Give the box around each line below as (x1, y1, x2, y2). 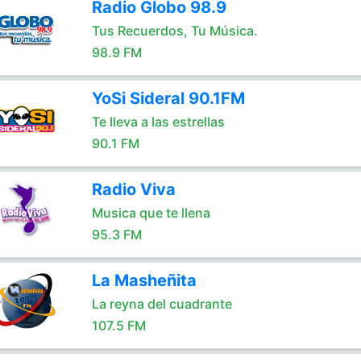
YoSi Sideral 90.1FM (91, 89, 245, 108)
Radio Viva (91, 180, 176, 199)
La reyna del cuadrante (91, 296, 232, 312)
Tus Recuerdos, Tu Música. (91, 23, 258, 39)
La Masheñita (91, 271, 197, 290)
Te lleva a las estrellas (91, 114, 225, 130)
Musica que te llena (91, 205, 210, 221)
